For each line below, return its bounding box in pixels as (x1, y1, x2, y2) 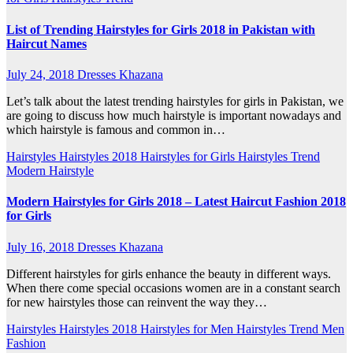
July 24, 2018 (6, 68, 77, 81)
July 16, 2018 (6, 240, 77, 254)
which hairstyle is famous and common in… (6, 123, 225, 136)
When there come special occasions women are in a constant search (6, 281, 340, 295)
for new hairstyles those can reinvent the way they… (6, 295, 267, 309)
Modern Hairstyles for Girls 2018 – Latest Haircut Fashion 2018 (6, 195, 346, 209)
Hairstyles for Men (140, 321, 236, 336)
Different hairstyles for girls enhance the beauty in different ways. (6, 266, 331, 281)
